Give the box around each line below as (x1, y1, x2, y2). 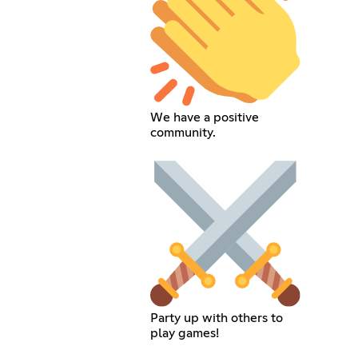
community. (150, 126, 217, 140)
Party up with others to (150, 311, 284, 324)
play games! (150, 326, 220, 340)
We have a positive (150, 111, 260, 125)
